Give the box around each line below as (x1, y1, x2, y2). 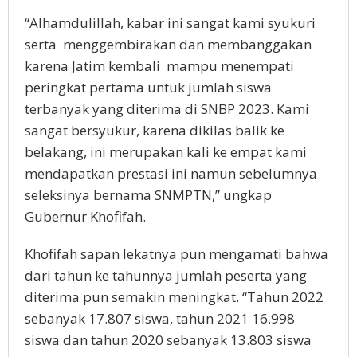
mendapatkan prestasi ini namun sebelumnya (25, 163, 317, 182)
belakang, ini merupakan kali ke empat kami (25, 142, 307, 161)
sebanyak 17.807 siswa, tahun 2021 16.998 (25, 308, 295, 328)
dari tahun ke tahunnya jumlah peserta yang (25, 265, 307, 284)
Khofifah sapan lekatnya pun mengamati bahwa (25, 244, 328, 263)
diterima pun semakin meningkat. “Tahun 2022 (25, 287, 324, 306)
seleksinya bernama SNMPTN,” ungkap (25, 185, 272, 204)
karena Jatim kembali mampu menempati (25, 56, 294, 75)
